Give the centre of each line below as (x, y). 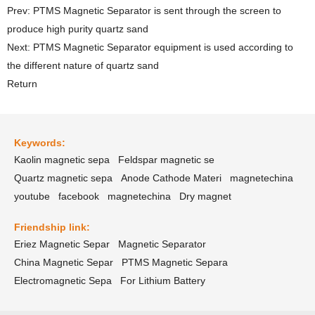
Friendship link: (52, 227)
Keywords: (40, 143)
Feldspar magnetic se (166, 160)
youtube (32, 197)
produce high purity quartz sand (78, 29)
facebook (79, 197)
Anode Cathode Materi (171, 178)
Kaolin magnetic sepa (62, 160)
